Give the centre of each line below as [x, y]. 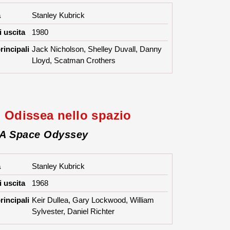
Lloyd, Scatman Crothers [74, 61]
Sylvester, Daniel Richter [73, 212]
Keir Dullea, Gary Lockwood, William [93, 200]
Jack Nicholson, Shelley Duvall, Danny [97, 49]
